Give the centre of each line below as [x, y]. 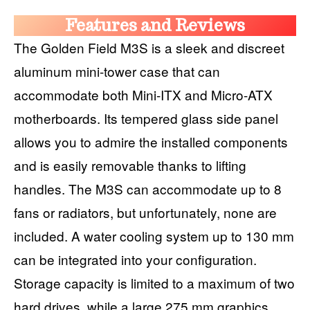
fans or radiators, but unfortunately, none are [145, 212]
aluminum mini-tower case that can [117, 71]
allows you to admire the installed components [151, 141]
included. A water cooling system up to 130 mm [154, 235]
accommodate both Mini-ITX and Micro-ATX [143, 94]
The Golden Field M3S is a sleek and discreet [149, 47]
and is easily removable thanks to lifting [130, 165]
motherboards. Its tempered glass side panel [146, 118]
